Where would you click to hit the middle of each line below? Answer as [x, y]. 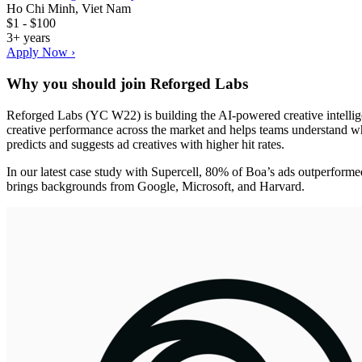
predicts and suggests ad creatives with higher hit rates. [145, 144]
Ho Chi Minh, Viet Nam [69, 9]
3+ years [28, 38]
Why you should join [78, 83]
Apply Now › [41, 53]
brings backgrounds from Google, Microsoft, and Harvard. [156, 186]
